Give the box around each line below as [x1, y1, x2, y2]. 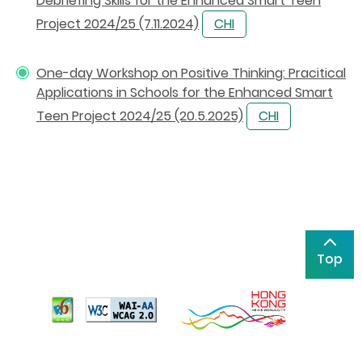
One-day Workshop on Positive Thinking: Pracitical [36, 63, 346, 82]
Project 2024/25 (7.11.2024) [36, 14, 199, 33]
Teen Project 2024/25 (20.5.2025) [36, 106, 243, 125]
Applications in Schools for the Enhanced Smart [36, 82, 333, 102]
